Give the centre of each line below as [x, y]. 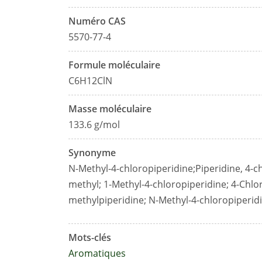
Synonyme [92, 153]
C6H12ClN [90, 81]
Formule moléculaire [114, 65]
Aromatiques [97, 253]
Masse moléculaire [110, 109]
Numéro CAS [97, 21]
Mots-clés [90, 237]
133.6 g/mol [94, 125]
